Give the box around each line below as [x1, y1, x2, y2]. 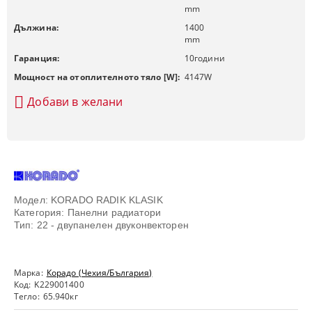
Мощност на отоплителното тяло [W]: [14, 71, 180, 83]
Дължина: [14, 22, 58, 33]
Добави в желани [27, 93, 123, 109]
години [194, 52, 225, 64]
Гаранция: [14, 52, 60, 64]
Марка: [14, 267, 43, 279]
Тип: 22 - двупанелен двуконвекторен [14, 219, 189, 231]
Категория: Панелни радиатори [14, 207, 161, 218]
